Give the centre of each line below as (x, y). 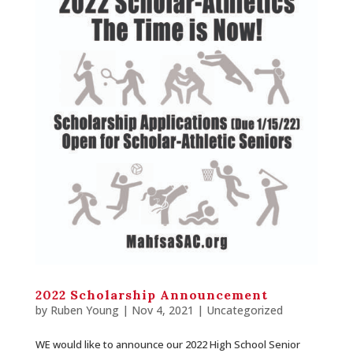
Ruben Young (84, 310)
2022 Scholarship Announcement (151, 295)
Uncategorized (244, 310)
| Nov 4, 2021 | (162, 310)
